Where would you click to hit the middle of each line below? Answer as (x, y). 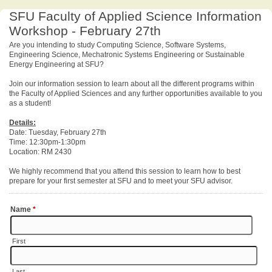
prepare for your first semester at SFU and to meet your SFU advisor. (121, 181)
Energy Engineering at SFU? (56, 64)
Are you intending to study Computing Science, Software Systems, (117, 45)
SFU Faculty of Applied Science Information (135, 16)
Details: (22, 123)
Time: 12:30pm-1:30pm (47, 142)
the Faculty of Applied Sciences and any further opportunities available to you (136, 93)
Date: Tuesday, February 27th (58, 132)
